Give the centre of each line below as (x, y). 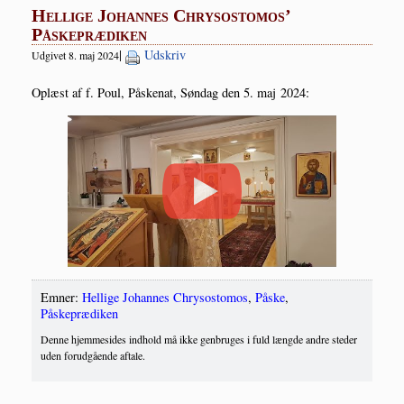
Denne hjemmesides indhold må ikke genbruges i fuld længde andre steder (199, 340)
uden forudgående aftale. (93, 356)
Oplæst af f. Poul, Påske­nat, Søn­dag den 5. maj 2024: (170, 93)
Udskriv (165, 55)
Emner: (61, 298)
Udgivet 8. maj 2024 (75, 55)
